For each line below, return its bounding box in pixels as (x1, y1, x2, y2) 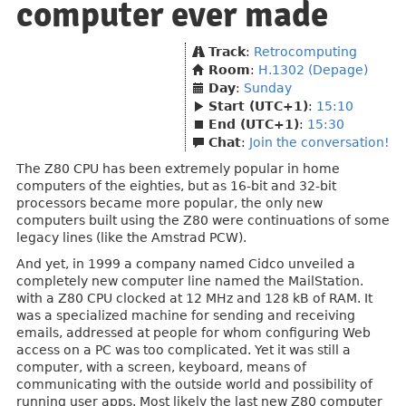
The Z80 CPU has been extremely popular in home (16, 161, 340, 176)
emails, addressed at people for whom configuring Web (16, 325, 371, 340)
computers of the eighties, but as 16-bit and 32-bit (16, 179, 336, 193)
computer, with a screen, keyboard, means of (16, 360, 306, 374)
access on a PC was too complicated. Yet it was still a (16, 343, 351, 357)
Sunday (244, 81, 292, 95)
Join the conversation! (249, 135, 390, 150)
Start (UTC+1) (208, 99, 308, 113)
